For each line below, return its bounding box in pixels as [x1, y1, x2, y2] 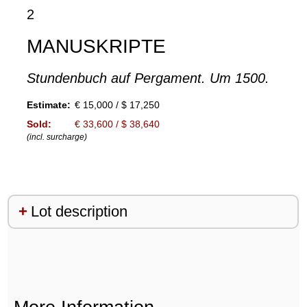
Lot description [30, 203, 127, 221]
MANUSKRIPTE [26, 36, 166, 58]
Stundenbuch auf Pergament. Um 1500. [26, 71, 269, 86]
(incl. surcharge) [26, 132, 87, 143]
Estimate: [26, 99, 71, 111]
